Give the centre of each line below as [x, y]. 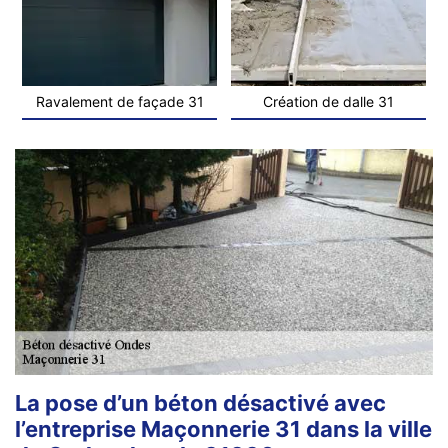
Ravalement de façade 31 [119, 101]
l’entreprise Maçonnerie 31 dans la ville [223, 428]
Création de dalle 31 [328, 101]
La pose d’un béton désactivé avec [200, 402]
